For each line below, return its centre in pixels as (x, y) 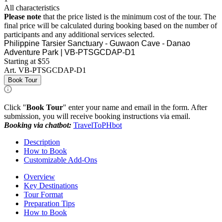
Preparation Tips (49, 203)
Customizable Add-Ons (60, 160)
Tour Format (43, 194)
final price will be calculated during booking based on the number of (111, 25)
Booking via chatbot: (38, 125)
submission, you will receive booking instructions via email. (97, 116)
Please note (23, 16)
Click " (15, 107)
